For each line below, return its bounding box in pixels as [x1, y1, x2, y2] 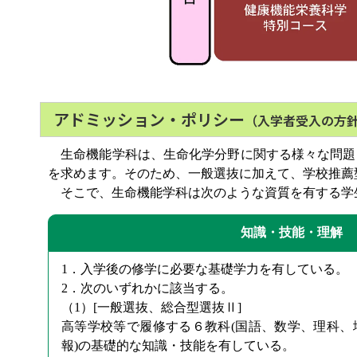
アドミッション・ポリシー [53, 108, 245, 131]
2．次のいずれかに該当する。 [61, 281, 233, 295]
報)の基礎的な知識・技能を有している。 [61, 339, 295, 352]
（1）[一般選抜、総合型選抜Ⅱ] [61, 300, 241, 314]
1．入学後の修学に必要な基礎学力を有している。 [61, 262, 348, 276]
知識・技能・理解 [241, 226, 343, 239]
